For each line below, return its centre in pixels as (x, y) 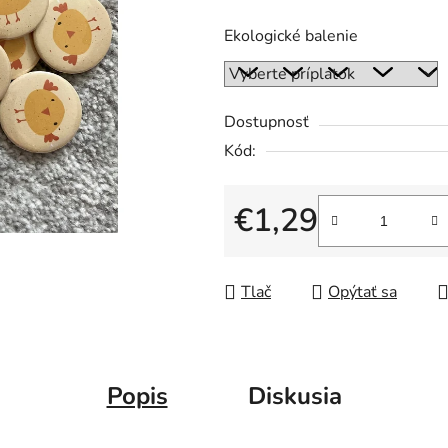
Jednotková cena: (293, 252)
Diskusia (294, 395)
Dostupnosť (266, 122)
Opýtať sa (362, 292)
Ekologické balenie (291, 36)
